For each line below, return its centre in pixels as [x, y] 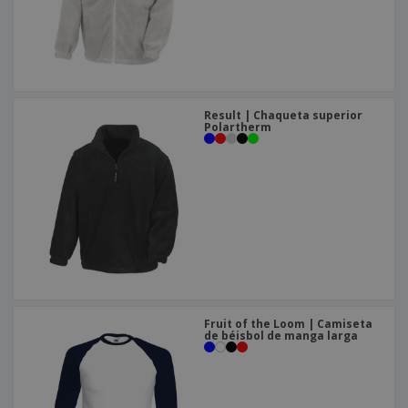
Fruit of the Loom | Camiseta [288, 323]
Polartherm [238, 127]
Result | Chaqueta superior [283, 115]
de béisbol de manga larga [281, 335]
